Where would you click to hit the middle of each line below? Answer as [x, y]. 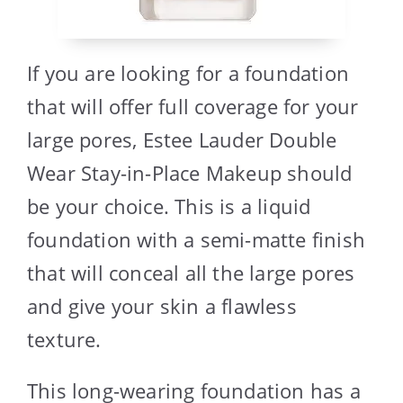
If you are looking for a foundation [188, 72]
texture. [64, 339]
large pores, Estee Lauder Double [182, 139]
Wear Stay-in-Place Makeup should [190, 172]
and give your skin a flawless [162, 305]
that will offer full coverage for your [193, 106]
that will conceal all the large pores [191, 272]
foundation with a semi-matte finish [197, 239]
